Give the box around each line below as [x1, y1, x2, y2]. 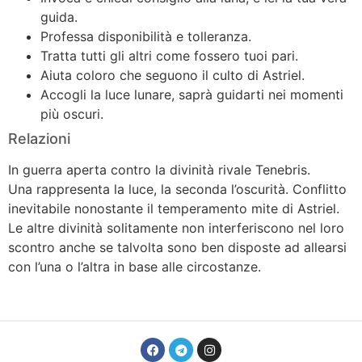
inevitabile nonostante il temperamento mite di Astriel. [8, 200, 339, 217]
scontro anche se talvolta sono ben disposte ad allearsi [8, 238, 347, 255]
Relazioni [8, 129, 70, 147]
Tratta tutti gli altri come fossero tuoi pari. [40, 47, 298, 64]
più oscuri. [40, 105, 103, 122]
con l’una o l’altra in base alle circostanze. [8, 258, 261, 275]
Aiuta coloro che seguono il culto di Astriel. [40, 66, 305, 83]
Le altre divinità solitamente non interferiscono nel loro [8, 219, 344, 236]
